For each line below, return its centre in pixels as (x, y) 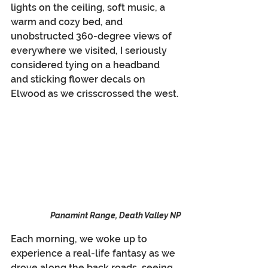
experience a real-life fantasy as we (94, 254)
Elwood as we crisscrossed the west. (95, 93)
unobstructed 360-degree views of (92, 36)
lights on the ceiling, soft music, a (89, 7)
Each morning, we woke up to (80, 239)
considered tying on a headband (86, 65)
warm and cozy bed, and (68, 22)
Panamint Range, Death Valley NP (115, 216)
